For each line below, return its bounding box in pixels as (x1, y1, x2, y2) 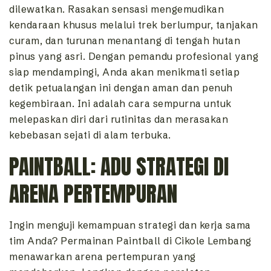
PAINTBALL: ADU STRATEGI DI (9, 151, 229, 183)
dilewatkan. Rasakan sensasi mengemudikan (9, 3, 224, 16)
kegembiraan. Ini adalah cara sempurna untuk (9, 97, 232, 110)
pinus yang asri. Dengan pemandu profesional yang (9, 50, 258, 63)
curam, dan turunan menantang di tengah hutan (9, 34, 240, 47)
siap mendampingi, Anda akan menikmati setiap (9, 66, 240, 79)
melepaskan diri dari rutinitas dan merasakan (9, 113, 228, 126)
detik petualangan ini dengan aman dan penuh (9, 82, 233, 94)
